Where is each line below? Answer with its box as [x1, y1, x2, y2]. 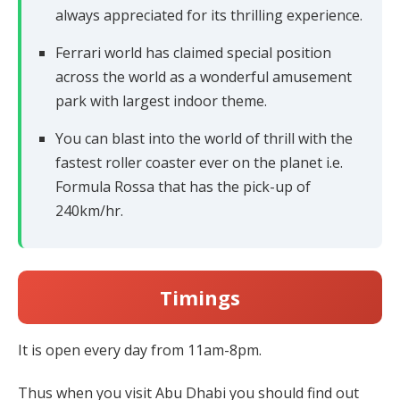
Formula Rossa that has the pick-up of [55, 176, 311, 196]
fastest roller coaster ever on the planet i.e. [55, 152, 343, 172]
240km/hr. [55, 200, 123, 221]
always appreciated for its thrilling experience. [55, 4, 362, 25]
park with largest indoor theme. [55, 90, 267, 111]
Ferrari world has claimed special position [55, 42, 331, 62]
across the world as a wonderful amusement [55, 66, 352, 87]
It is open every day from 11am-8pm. [18, 339, 262, 360]
